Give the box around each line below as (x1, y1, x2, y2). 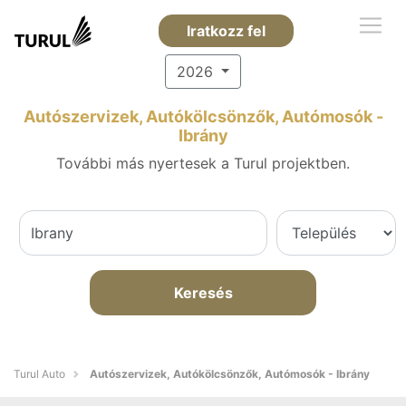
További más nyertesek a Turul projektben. (56, 154, 350, 172)
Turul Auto (14, 367, 65, 381)
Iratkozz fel (186, 22, 266, 40)
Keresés (173, 284, 233, 302)
